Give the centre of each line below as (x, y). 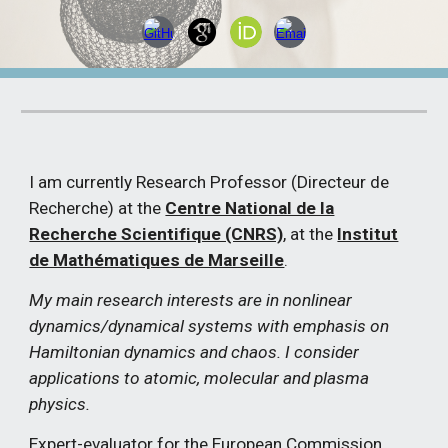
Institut (368, 234)
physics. (62, 404)
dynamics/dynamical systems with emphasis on (209, 326)
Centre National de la (250, 208)
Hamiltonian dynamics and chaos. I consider (194, 352)
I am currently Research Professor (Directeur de (209, 182)
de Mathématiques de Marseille (157, 260)
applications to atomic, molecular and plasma (199, 378)
